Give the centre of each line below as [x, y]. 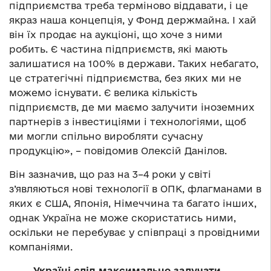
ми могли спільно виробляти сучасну [106, 136]
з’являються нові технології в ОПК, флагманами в [135, 188]
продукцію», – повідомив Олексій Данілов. [118, 150]
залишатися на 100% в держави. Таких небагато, [134, 63]
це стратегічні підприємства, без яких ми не [125, 78]
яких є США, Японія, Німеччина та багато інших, [133, 203]
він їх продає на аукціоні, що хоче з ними [116, 34]
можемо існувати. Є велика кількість [103, 92]
